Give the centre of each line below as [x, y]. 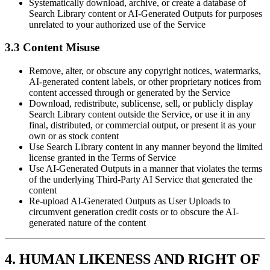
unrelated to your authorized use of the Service [117, 24]
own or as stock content [74, 136]
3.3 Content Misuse [52, 48]
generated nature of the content [87, 223]
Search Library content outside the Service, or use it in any [140, 115]
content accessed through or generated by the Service [130, 93]
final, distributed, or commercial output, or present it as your [142, 125]
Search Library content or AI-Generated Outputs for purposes [146, 13]
